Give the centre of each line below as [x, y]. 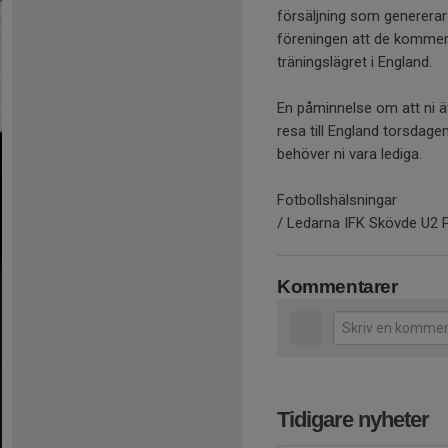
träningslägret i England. [356, 61]
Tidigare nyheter [353, 419]
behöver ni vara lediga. [351, 153]
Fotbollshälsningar [337, 199]
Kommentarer [337, 286]
